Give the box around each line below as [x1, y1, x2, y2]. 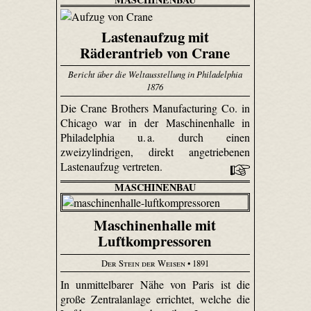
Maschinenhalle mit [94, 215, 217, 236]
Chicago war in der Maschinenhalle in [60, 115, 251, 131]
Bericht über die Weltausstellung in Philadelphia [67, 68, 242, 81]
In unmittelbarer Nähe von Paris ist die [60, 276, 251, 292]
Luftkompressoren [98, 230, 212, 252]
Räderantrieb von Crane [80, 42, 230, 63]
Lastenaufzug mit [101, 26, 209, 47]
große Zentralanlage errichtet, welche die [60, 291, 251, 306]
